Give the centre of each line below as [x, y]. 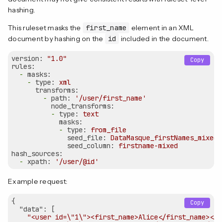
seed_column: [91, 145]
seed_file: [87, 138]
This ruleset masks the [45, 28]
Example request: [38, 181]
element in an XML [162, 28]
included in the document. [164, 38]
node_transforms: [83, 106]
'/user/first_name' [111, 98]
